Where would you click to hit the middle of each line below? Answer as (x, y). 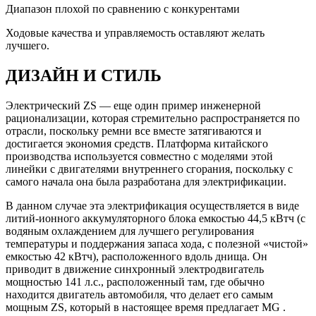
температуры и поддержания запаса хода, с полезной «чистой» (157, 244)
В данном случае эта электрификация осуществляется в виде (152, 206)
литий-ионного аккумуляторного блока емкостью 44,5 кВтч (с (156, 219)
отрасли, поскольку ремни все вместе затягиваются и (134, 131)
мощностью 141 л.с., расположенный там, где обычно (135, 282)
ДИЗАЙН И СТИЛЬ (84, 76)
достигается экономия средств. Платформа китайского (137, 144)
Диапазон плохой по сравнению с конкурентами (123, 9)
